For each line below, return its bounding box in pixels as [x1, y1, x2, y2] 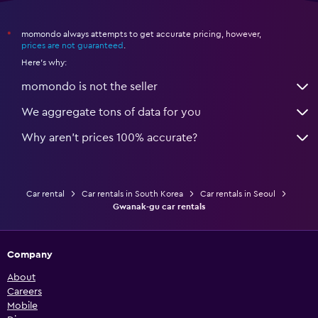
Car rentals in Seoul [199, 190, 275, 199]
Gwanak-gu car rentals [113, 202, 205, 212]
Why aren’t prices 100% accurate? [21, 132, 197, 144]
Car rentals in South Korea [81, 190, 183, 199]
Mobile [7, 301, 38, 312]
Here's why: [21, 58, 67, 67]
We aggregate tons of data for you [21, 106, 201, 119]
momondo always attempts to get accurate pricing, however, [21, 30, 261, 39]
